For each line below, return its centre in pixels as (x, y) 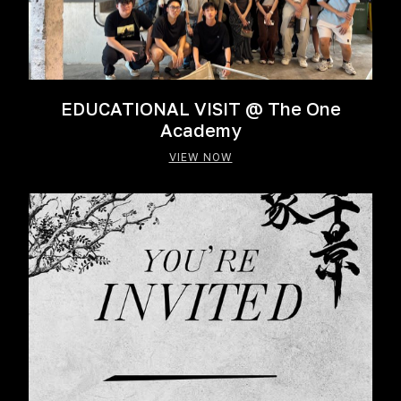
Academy (200, 130)
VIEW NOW (200, 158)
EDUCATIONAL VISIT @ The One (200, 109)
